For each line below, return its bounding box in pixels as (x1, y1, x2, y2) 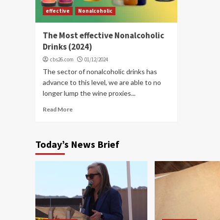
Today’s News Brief (35, 137, 119, 150)
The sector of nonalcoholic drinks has (43, 67, 157, 76)
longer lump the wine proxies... (43, 88, 136, 97)
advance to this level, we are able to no (43, 78, 161, 86)
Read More (43, 105, 73, 113)
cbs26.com (50, 55, 74, 63)
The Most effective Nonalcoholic (43, 29, 164, 41)
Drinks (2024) (43, 41, 92, 52)
